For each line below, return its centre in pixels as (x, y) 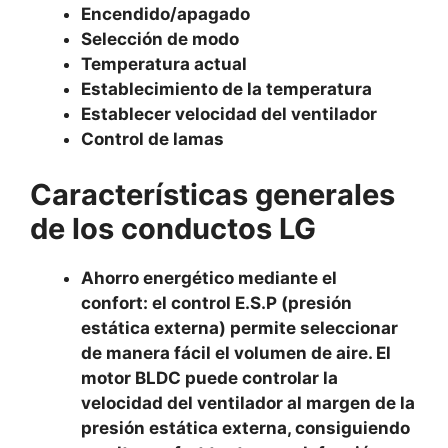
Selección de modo (160, 39)
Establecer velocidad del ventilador (229, 114)
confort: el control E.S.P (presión (216, 302)
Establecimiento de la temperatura (226, 89)
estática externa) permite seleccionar (239, 327)
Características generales (212, 194)
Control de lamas (152, 139)
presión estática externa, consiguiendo (245, 427)
